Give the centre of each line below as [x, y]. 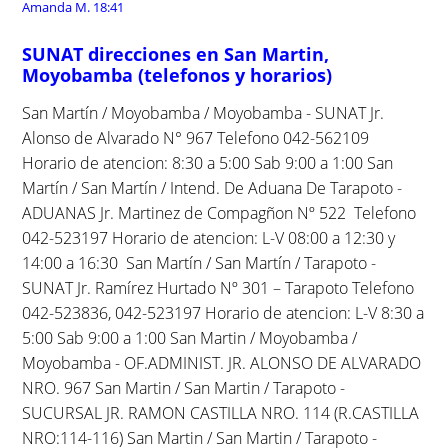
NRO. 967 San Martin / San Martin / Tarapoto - [184, 387]
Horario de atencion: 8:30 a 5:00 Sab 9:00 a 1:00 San [208, 162]
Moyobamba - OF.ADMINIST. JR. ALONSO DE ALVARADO [222, 362]
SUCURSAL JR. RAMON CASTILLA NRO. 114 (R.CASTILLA [221, 412]
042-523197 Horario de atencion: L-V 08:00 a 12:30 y [209, 237]
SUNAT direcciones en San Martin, [176, 53]
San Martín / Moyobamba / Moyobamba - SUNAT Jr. [203, 112]
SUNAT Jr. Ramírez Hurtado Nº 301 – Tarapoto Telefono [218, 287]
